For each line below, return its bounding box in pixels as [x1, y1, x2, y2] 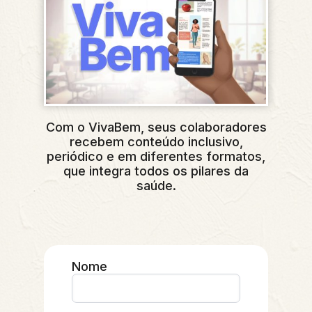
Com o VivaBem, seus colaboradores [45, 119, 267, 134]
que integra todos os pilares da [63, 163, 249, 178]
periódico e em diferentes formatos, [47, 148, 265, 164]
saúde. [136, 178, 176, 193]
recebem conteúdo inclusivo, [69, 134, 243, 149]
